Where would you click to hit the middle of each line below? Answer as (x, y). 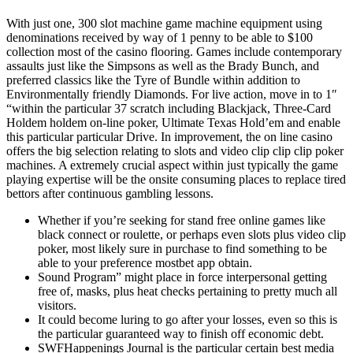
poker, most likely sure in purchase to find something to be (182, 249)
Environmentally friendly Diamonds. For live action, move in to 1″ (172, 95)
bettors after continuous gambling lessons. (110, 194)
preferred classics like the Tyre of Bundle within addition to (153, 80)
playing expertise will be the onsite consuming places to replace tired (176, 180)
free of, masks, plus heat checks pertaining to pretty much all (188, 292)
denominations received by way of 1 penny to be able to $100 (160, 38)
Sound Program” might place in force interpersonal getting (182, 277)
